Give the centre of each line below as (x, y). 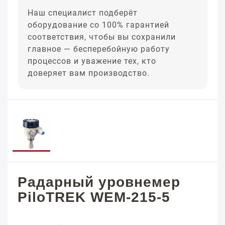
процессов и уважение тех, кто (92, 61)
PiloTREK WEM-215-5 (94, 197)
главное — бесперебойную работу (99, 49)
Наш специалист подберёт (83, 13)
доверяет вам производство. (89, 73)
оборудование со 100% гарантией (98, 25)
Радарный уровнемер (99, 182)
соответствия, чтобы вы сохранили (102, 37)
